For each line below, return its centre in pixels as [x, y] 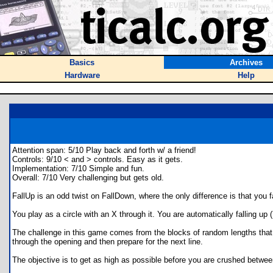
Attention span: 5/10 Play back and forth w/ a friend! [104, 150]
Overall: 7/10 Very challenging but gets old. [88, 178]
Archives [246, 62]
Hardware [82, 75]
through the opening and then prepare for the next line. [108, 242]
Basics [82, 62]
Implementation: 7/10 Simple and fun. [78, 168]
